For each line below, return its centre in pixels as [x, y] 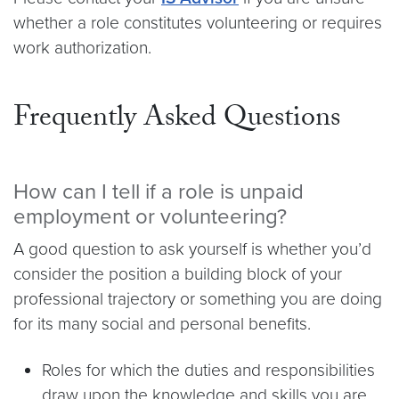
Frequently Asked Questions [177, 120]
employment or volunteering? [150, 217]
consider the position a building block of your [178, 274]
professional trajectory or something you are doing [198, 299]
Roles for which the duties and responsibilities [208, 370]
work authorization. [82, 48]
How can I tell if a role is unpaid [159, 192]
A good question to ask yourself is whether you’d [192, 249]
